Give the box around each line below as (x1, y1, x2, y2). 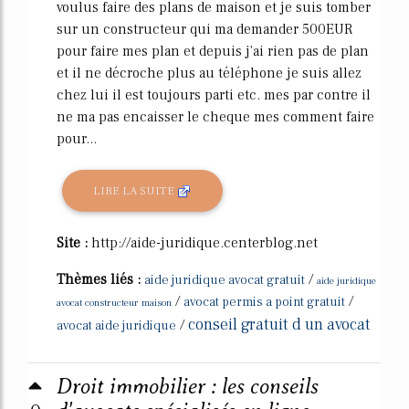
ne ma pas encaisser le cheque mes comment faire (57, 108, 374, 127)
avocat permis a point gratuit (184, 294, 345, 311)
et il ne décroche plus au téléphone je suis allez (57, 64, 362, 83)
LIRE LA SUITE (93, 183, 178, 198)
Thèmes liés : (57, 270, 144, 289)
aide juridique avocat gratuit (144, 272, 305, 289)
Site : (57, 234, 91, 253)
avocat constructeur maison (57, 296, 172, 310)
